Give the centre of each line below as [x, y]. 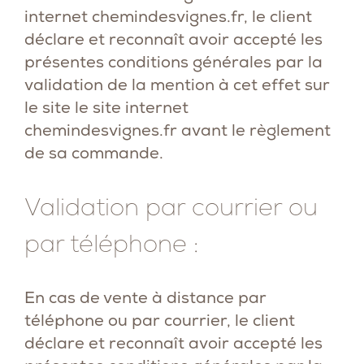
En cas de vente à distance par [145, 297]
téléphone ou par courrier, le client [160, 320]
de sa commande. [94, 153]
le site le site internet [106, 107]
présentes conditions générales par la [173, 62]
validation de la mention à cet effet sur [177, 84]
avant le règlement [254, 130]
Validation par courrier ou [171, 207]
